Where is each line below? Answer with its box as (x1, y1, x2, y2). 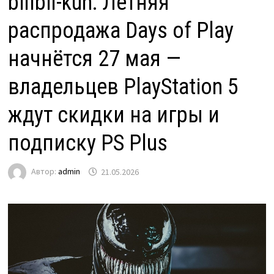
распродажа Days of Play (7, 18, 234, 44)
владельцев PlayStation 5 (7, 74, 239, 100)
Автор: (31, 166, 58, 177)
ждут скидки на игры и (7, 102, 220, 128)
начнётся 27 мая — (7, 46, 181, 72)
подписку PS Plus (7, 130, 168, 157)
